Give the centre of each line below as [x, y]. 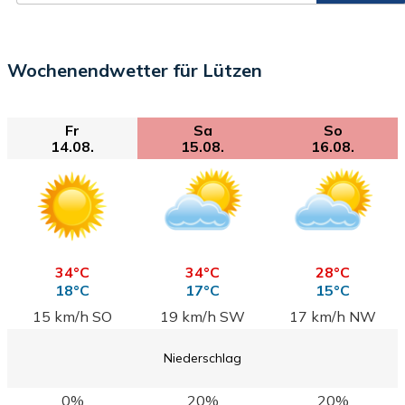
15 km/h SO [72, 316]
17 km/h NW [333, 316]
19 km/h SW [202, 316]
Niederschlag [202, 358]
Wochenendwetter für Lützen [135, 70]
